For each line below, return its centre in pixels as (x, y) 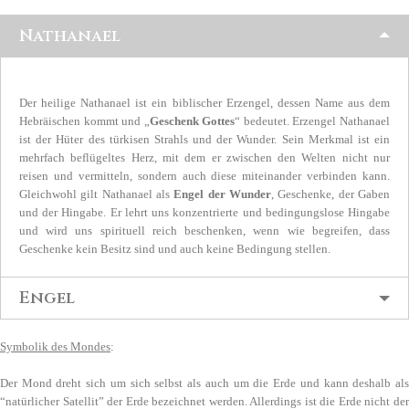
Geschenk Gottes (192, 121)
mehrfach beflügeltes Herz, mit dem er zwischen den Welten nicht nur (204, 158)
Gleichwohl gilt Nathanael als (97, 194)
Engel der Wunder (223, 194)
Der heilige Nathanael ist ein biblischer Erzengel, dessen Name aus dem (204, 103)
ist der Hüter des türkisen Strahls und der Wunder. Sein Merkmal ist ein (204, 140)
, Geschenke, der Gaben (331, 194)
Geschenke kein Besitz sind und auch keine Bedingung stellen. (175, 249)
